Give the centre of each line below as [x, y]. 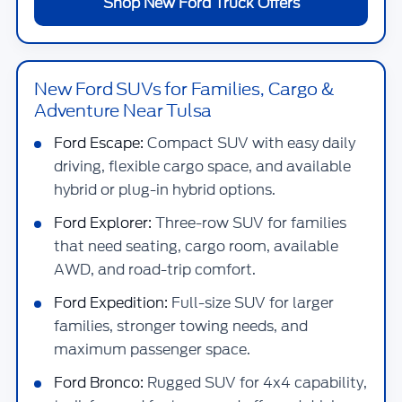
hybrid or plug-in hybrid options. [165, 190]
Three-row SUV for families [249, 223]
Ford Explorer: [103, 223]
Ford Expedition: [111, 303]
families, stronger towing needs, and [181, 326]
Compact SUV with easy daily [249, 143]
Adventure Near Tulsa [123, 110]
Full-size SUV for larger [251, 303]
